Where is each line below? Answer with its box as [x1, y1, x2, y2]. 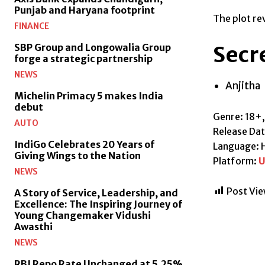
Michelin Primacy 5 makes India [14, 90, 163, 102]
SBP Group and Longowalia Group [14, 41, 171, 54]
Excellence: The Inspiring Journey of [14, 198, 182, 211]
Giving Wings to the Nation [14, 150, 141, 162]
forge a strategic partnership [14, 53, 153, 65]
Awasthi [14, 221, 53, 233]
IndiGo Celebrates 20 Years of [14, 138, 154, 151]
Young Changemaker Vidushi [14, 209, 151, 222]
